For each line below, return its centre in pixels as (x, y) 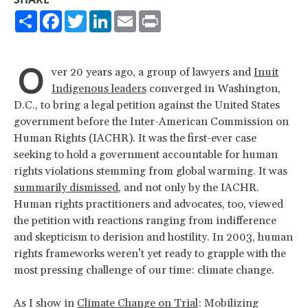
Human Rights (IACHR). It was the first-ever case (135, 138)
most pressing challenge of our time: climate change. (145, 270)
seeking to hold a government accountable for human (146, 154)
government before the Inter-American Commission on (151, 121)
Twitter (105, 15)
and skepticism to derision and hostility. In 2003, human (153, 237)
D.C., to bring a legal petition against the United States (147, 105)
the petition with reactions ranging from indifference (145, 220)
